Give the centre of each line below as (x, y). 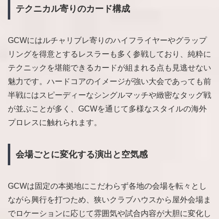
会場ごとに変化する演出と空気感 (81, 154)
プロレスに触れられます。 (55, 123)
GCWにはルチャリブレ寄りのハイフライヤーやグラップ (107, 41)
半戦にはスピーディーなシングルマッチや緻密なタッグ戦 (109, 95)
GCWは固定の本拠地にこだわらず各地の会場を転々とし (107, 186)
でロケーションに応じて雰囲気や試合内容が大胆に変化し (109, 213)
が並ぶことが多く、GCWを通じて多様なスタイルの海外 (107, 109)
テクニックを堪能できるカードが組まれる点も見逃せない (109, 68)
